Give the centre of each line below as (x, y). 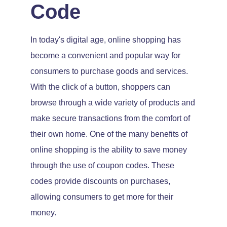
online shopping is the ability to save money (109, 149)
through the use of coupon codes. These (102, 165)
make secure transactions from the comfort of (110, 118)
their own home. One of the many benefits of (109, 134)
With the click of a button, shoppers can (100, 87)
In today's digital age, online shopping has (106, 40)
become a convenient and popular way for (105, 55)
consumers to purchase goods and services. (109, 71)
